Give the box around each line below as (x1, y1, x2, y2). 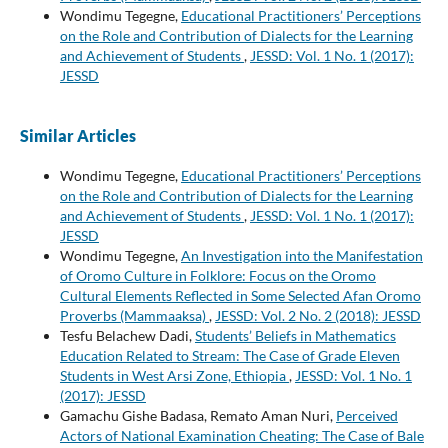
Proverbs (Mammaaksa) (59, 306, 209, 324)
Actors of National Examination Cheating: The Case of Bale (59, 426, 424, 444)
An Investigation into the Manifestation (180, 246, 423, 264)
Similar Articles (19, 125, 136, 145)
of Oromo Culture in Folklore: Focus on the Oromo (59, 266, 376, 284)
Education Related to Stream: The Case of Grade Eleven (59, 346, 400, 364)
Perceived (335, 406, 398, 424)
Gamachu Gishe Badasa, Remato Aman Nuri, (59, 406, 336, 424)
